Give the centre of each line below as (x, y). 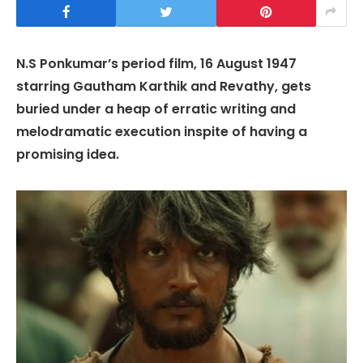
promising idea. (68, 154)
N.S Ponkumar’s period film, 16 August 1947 (156, 64)
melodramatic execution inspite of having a (162, 132)
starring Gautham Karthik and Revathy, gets (164, 86)
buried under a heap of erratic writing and (156, 109)
